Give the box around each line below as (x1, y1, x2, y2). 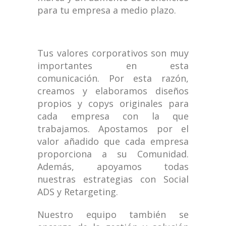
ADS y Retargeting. (37, 186, 118, 198)
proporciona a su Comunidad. (37, 148, 189, 160)
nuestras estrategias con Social (37, 173, 189, 186)
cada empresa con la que (37, 110, 189, 123)
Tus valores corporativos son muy (37, 47, 189, 60)
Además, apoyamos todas (37, 160, 189, 173)
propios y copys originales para (37, 97, 189, 110)
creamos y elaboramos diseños (37, 85, 189, 97)
